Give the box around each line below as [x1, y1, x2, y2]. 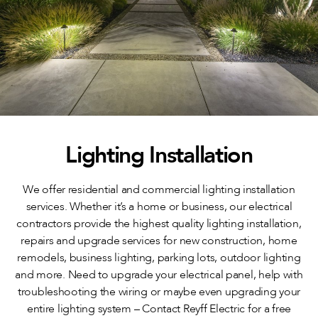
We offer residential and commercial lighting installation [23, 182, 295, 198]
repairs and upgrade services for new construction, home [21, 233, 297, 249]
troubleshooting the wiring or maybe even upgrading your [17, 284, 301, 300]
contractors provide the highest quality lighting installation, [16, 216, 302, 232]
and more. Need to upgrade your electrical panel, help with [15, 267, 303, 283]
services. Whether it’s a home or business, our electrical [26, 199, 292, 215]
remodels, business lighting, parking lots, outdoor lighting [17, 250, 301, 266]
